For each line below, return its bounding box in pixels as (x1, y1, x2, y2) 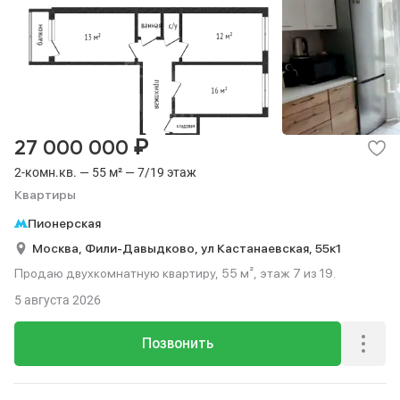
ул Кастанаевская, (201, 240, 315, 255)
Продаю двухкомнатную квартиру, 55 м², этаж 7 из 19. (14, 266, 336, 280)
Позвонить (142, 335, 213, 352)
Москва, (32, 240, 85, 255)
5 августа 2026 (14, 293, 101, 307)
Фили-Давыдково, (85, 240, 201, 255)
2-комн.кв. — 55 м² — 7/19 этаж (14, 165, 196, 179)
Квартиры (14, 187, 76, 202)
